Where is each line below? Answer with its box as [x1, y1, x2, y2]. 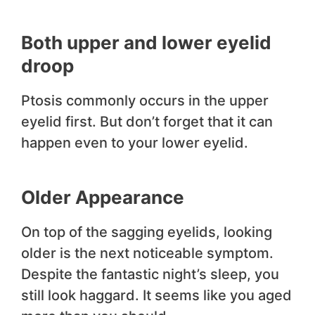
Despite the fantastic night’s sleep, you [21, 266, 279, 283]
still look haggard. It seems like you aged [21, 287, 292, 304]
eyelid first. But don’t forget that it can [21, 113, 273, 131]
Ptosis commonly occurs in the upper [21, 92, 269, 110]
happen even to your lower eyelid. [21, 134, 248, 152]
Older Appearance [21, 186, 184, 209]
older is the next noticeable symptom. [21, 245, 274, 262]
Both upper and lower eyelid [21, 32, 271, 54]
